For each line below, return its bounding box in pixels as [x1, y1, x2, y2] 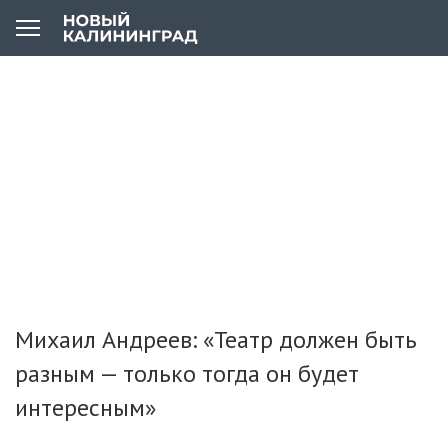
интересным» [15, 392, 156, 423]
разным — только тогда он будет [15, 358, 359, 389]
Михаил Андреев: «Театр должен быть [15, 324, 417, 355]
